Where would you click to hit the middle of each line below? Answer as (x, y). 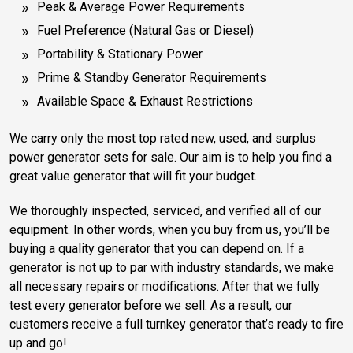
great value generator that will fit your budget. (133, 176)
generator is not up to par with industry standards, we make (172, 267)
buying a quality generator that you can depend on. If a (157, 248)
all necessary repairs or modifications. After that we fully (165, 286)
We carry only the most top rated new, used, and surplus (163, 138)
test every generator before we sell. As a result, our (151, 305)
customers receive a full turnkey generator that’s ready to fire (176, 324)
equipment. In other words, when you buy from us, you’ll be (170, 229)
